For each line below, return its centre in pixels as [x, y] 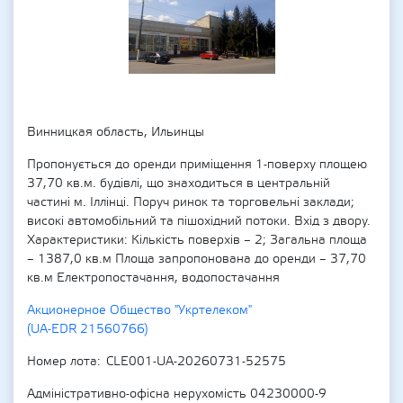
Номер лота [62, 362]
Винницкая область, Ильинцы [116, 132]
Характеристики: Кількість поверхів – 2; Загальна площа [197, 240]
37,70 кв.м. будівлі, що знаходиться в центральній [179, 184]
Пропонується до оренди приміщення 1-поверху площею [197, 165]
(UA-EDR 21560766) [88, 329]
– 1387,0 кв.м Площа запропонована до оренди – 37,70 [197, 259]
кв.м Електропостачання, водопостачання [153, 278]
